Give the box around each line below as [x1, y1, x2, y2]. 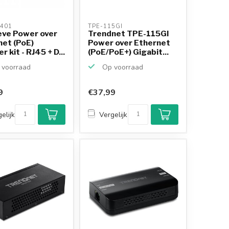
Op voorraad [100, 62, 144, 72]
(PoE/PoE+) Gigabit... [88, 47, 169, 57]
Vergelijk [99, 109, 128, 120]
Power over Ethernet [88, 37, 171, 48]
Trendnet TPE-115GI [88, 28, 169, 38]
